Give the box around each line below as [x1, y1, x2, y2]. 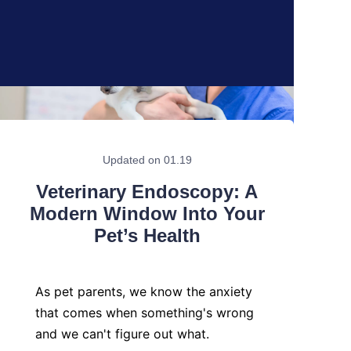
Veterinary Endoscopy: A [36, 181, 258, 202]
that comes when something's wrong [35, 305, 254, 320]
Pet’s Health [93, 225, 201, 246]
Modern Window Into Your [29, 203, 265, 224]
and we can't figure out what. [35, 326, 209, 342]
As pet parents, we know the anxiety [35, 284, 252, 299]
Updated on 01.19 [102, 154, 192, 166]
